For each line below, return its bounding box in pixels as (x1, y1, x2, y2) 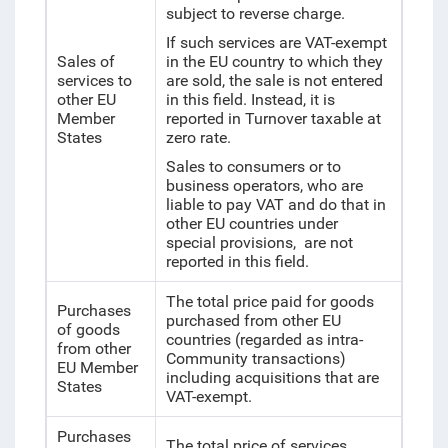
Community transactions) (165, 349, 346, 368)
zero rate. (165, 128, 231, 147)
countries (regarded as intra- (165, 330, 363, 349)
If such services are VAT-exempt (165, 33, 387, 52)
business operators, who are (165, 176, 363, 195)
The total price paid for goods (165, 292, 374, 311)
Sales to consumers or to (165, 157, 341, 176)
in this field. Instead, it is (165, 90, 335, 109)
